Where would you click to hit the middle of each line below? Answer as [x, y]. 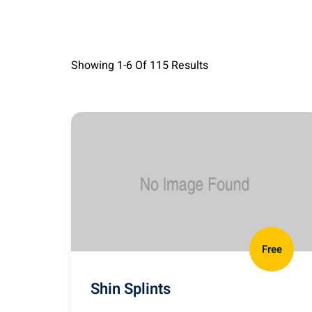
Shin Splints [131, 289]
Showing [94, 65]
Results [188, 65]
